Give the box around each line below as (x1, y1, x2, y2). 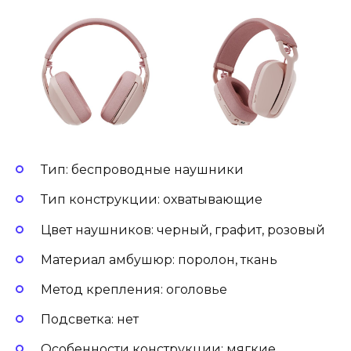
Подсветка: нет (41, 312, 139, 327)
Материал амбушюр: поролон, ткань (41, 251, 277, 267)
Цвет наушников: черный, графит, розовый (41, 222, 325, 237)
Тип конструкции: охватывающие (41, 192, 262, 208)
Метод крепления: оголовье (41, 281, 227, 297)
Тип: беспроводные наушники (41, 162, 244, 178)
